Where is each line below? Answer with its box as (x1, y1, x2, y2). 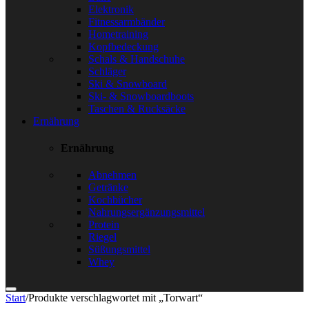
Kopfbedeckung (88, 40, 159, 52)
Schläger (88, 65, 126, 77)
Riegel (88, 231, 117, 243)
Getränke (88, 181, 128, 194)
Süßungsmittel (88, 243, 150, 256)
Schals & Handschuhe (88, 52, 185, 65)
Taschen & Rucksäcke (88, 102, 186, 114)
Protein (88, 219, 119, 231)
